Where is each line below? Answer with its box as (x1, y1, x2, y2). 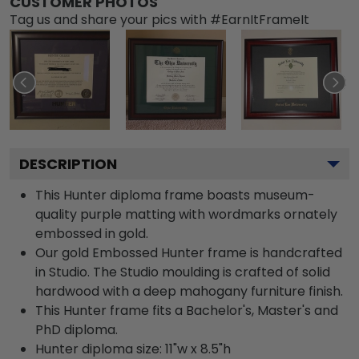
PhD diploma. (35, 320, 118, 339)
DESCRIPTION (19, 153, 117, 174)
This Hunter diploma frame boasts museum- (35, 185, 315, 204)
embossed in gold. (35, 224, 148, 243)
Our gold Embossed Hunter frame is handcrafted (35, 243, 342, 262)
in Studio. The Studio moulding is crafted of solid (35, 262, 330, 281)
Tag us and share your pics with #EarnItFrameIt (10, 10, 309, 29)
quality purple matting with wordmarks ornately (35, 204, 337, 224)
